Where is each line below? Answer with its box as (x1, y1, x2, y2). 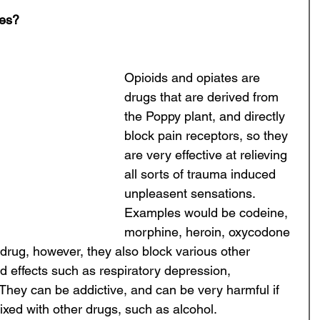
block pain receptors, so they (124, 128, 291, 143)
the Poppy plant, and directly (124, 109, 289, 124)
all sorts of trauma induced (124, 166, 279, 181)
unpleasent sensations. (124, 186, 259, 201)
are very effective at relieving (124, 147, 291, 162)
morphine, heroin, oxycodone (124, 224, 294, 239)
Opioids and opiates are (124, 70, 264, 85)
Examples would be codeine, (124, 205, 291, 220)
